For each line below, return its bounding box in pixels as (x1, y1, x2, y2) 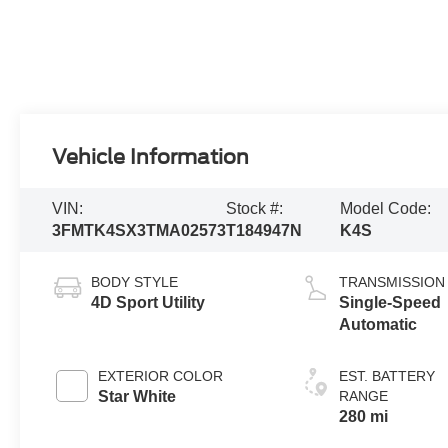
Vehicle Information (52, 144, 250, 169)
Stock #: (226, 199, 284, 217)
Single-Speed (339, 293, 442, 311)
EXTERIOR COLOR (98, 367, 224, 384)
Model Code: (339, 199, 431, 217)
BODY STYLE (91, 273, 179, 290)
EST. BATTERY (339, 367, 436, 384)
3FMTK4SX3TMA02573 (52, 221, 227, 239)
